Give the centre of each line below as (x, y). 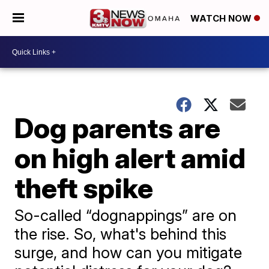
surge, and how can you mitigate (128, 252)
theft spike (84, 188)
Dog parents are (118, 128)
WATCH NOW (222, 19)
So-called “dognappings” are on (126, 215)
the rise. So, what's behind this (121, 234)
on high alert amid (130, 158)
